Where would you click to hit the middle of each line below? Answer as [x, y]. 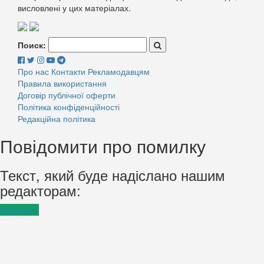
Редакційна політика [57, 118]
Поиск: [32, 44]
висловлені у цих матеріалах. [74, 7]
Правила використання [62, 83]
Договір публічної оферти [67, 95]
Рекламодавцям [119, 71]
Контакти [68, 71]
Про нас [33, 71]
